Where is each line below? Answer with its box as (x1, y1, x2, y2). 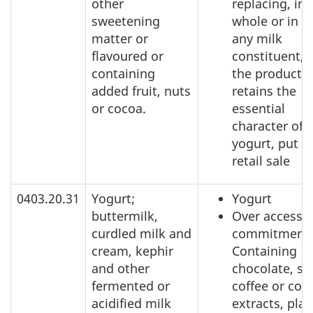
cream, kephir (92, 242, 173, 260)
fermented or (92, 277, 170, 295)
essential (232, 100, 285, 117)
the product (232, 65, 302, 82)
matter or (92, 30, 148, 48)
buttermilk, (92, 208, 158, 225)
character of (232, 117, 303, 135)
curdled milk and (92, 225, 191, 242)
